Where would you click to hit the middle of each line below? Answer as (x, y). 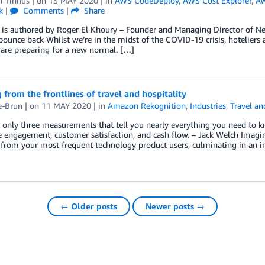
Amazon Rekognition (146, 106)
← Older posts (89, 206)
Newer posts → (175, 206)
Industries (208, 106)
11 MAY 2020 (66, 106)
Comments (42, 10)
